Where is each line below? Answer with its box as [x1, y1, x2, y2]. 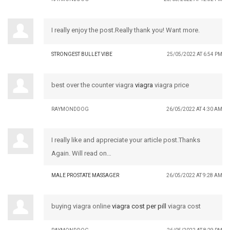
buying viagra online [51, 202, 112, 210]
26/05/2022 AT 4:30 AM [166, 106, 222, 112]
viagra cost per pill [112, 202, 166, 210]
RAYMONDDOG [51, 106, 89, 112]
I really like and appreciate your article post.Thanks [51, 136, 200, 144]
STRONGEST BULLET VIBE [51, 51, 112, 57]
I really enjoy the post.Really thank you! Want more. [51, 26, 200, 34]
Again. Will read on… [51, 149, 111, 157]
